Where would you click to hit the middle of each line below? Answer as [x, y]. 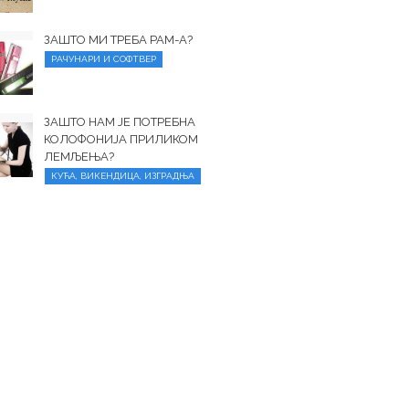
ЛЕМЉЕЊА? [79, 157]
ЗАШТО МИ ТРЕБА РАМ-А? [119, 40]
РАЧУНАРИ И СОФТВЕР [104, 59]
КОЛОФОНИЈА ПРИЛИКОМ [121, 139]
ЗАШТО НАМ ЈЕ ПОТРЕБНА [120, 122]
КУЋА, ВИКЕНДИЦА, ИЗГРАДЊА [123, 176]
